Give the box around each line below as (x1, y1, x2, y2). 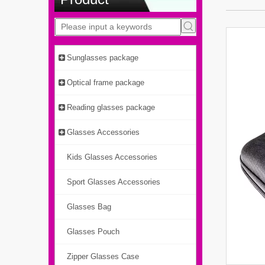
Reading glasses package (67, 103, 155, 112)
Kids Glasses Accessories (67, 153, 157, 162)
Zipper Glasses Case (67, 252, 139, 261)
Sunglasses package (67, 53, 138, 63)
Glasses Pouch (67, 227, 119, 237)
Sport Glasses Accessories (67, 177, 160, 187)
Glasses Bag (67, 202, 111, 212)
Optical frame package (67, 78, 144, 88)
